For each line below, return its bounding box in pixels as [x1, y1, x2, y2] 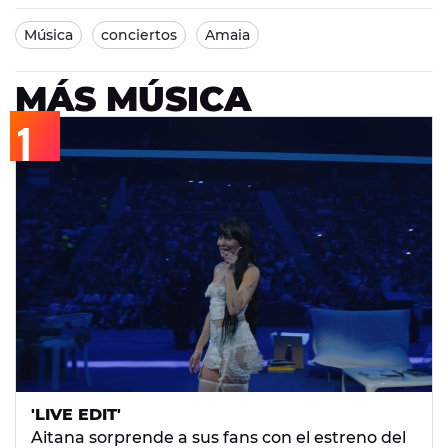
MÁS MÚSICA [15, 78, 251, 120]
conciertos [101, 26, 177, 44]
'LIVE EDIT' [31, 405, 121, 425]
